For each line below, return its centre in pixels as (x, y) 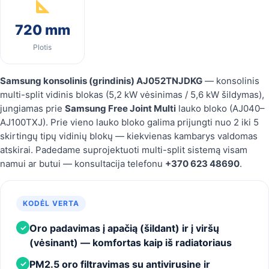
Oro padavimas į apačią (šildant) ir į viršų (124, 228)
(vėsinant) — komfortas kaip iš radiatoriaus (131, 242)
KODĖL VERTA (51, 203)
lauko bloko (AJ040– (220, 108)
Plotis (43, 47)
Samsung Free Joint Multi (120, 108)
